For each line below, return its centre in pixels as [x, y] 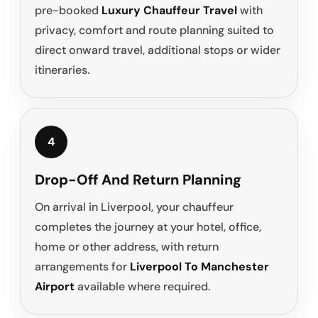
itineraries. [62, 70]
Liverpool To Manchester [199, 267]
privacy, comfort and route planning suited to [154, 31]
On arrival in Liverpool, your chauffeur [134, 207]
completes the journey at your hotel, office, [148, 227]
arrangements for [82, 267]
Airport [55, 287]
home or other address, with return [127, 247]
